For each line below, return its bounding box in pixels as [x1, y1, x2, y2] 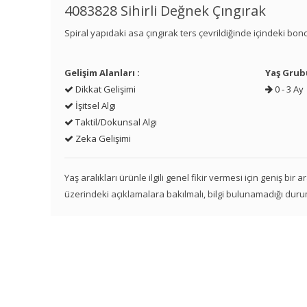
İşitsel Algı [73, 99, 116, 112]
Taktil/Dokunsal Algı [73, 116, 158, 129]
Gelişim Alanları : [64, 66, 140, 79]
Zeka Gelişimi [73, 132, 132, 145]
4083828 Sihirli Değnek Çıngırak [64, 1, 267, 21]
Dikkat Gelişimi [73, 83, 136, 96]
